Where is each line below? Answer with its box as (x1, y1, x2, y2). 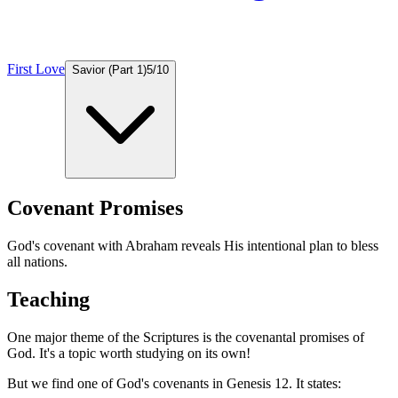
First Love (7, 61, 65, 76)
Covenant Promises (7, 195, 183, 219)
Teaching (7, 287, 90, 311)
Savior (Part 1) (72, 63, 147, 76)
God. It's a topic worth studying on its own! (7, 345, 251, 361)
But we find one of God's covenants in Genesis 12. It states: (7, 375, 341, 391)
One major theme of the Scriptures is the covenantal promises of (7, 329, 364, 345)
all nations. (7, 253, 68, 269)
